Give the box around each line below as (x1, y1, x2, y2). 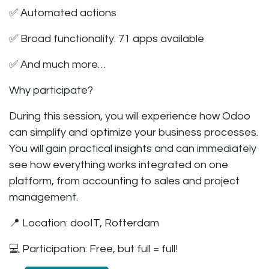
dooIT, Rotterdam (68, 217, 159, 229)
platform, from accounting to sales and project (9, 175, 240, 187)
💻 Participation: (9, 243, 87, 255)
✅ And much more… (9, 58, 106, 70)
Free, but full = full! (87, 243, 178, 255)
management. (9, 191, 78, 203)
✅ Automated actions (9, 7, 116, 19)
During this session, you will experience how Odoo (9, 110, 251, 122)
